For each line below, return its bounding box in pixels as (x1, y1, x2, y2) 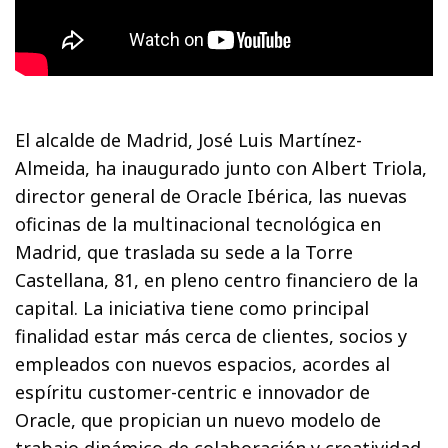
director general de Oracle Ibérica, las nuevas (15, 183, 408, 208)
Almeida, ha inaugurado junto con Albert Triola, (15, 155, 428, 180)
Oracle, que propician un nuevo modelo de (15, 407, 382, 432)
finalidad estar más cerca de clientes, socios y (15, 323, 408, 348)
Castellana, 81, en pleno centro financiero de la (15, 267, 419, 292)
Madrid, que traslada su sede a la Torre (15, 239, 354, 264)
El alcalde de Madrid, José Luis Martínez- (15, 127, 363, 152)
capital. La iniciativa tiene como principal (15, 295, 370, 320)
